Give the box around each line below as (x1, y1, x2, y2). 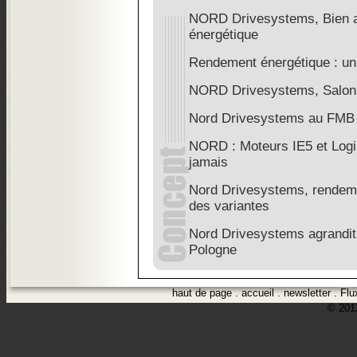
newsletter (284, 287, 331, 299)
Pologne (189, 242, 237, 257)
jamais (189, 155, 228, 170)
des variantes (189, 198, 269, 214)
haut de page (172, 287, 232, 299)
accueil (241, 287, 274, 299)
